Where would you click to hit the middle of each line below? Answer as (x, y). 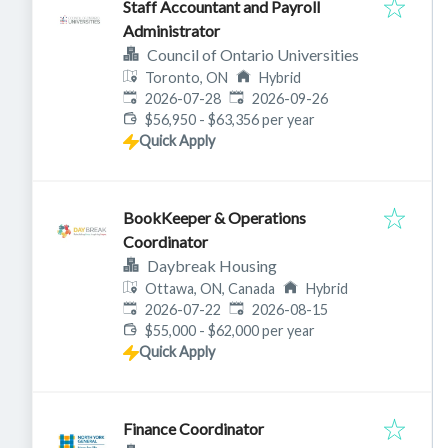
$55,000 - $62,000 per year (230, 330)
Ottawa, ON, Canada (210, 288)
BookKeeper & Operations (214, 217)
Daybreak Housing (212, 265)
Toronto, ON (187, 77)
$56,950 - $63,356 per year (230, 119)
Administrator (171, 30)
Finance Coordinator (193, 428)
